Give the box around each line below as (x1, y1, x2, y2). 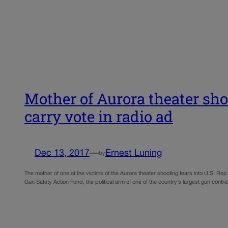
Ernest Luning (105, 149, 162, 158)
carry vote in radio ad (24, 106, 173, 126)
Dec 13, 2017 (35, 149, 90, 158)
